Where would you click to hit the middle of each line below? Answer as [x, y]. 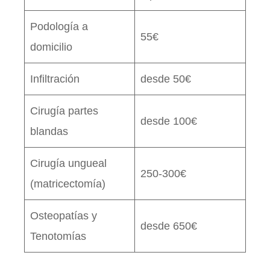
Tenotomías [58, 236]
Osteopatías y [64, 215]
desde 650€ [169, 226]
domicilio [51, 47]
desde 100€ [169, 121]
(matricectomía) [68, 184]
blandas [49, 131]
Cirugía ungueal [68, 163]
